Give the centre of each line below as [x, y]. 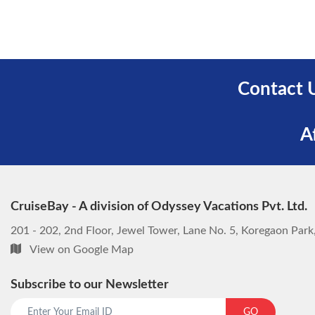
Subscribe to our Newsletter [90, 285]
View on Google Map [82, 250]
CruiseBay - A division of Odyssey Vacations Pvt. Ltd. [159, 207]
